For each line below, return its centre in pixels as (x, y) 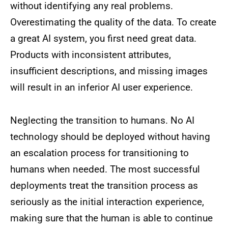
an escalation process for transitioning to (99, 153)
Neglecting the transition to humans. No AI (102, 121)
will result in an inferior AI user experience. (103, 88)
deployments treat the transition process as (104, 186)
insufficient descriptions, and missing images (109, 71)
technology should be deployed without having (110, 137)
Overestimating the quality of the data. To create (113, 22)
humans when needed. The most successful (105, 169)
